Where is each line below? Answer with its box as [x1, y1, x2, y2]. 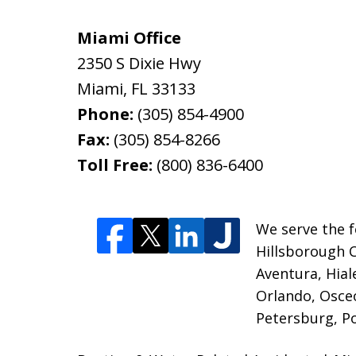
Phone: [77, 103, 137, 125]
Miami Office [77, 27, 181, 48]
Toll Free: [77, 154, 157, 176]
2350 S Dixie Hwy [77, 52, 201, 74]
